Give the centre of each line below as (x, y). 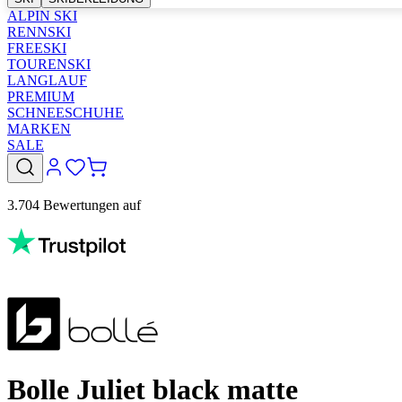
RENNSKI (39, 32)
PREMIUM (41, 96)
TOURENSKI (49, 64)
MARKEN (39, 129)
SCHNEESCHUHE (66, 113)
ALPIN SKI (42, 16)
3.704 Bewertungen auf (74, 205)
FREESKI (37, 48)
